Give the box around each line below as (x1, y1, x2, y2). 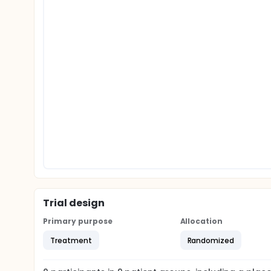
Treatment (50, 235, 92, 246)
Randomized (187, 235, 235, 246)
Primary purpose (43, 216, 113, 226)
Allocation (180, 216, 223, 226)
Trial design (43, 196, 105, 210)
